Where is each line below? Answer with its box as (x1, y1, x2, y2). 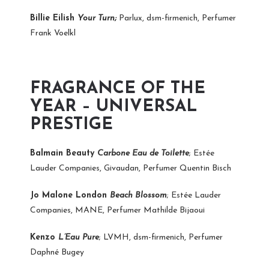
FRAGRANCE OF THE (30, 80, 205, 97)
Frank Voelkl (30, 28, 76, 38)
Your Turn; (77, 13, 119, 23)
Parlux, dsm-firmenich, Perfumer (119, 13, 236, 23)
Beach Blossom (110, 190, 167, 200)
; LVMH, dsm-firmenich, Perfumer (99, 232, 223, 242)
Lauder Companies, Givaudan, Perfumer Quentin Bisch (30, 163, 231, 173)
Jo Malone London (30, 190, 110, 200)
